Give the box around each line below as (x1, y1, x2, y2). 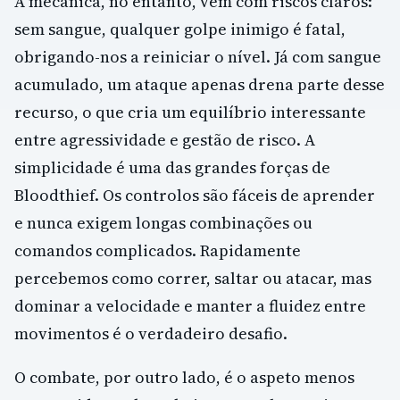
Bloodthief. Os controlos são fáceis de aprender (14, 183, 375, 206)
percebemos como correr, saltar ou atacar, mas (14, 266, 371, 289)
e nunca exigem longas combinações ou (14, 211, 312, 234)
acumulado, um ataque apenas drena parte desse (14, 72, 385, 96)
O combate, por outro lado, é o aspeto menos (14, 366, 354, 389)
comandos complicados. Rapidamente (14, 238, 301, 262)
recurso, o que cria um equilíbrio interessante (14, 100, 366, 123)
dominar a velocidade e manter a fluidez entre (14, 294, 366, 317)
